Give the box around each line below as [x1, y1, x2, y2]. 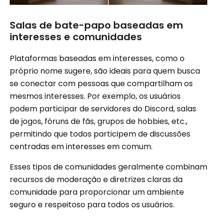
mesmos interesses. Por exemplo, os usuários [10, 91, 181, 102]
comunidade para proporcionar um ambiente [10, 186, 184, 198]
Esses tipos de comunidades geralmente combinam [10, 161, 207, 173]
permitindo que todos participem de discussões [10, 128, 190, 140]
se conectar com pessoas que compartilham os [10, 78, 193, 90]
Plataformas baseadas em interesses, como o [10, 53, 185, 64]
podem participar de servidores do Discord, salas [10, 103, 196, 115]
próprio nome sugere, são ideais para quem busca [10, 65, 200, 77]
